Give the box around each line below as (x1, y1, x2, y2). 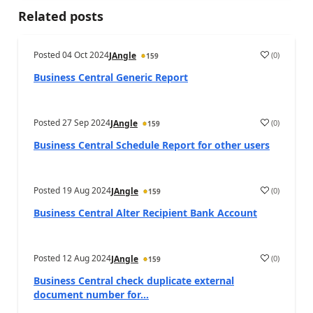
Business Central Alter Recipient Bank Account (34, 206, 257, 219)
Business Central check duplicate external (34, 274, 234, 287)
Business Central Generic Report (34, 71, 188, 84)
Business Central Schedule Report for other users (34, 138, 270, 152)
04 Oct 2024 (62, 49, 109, 61)
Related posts (18, 8, 103, 24)
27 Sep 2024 (62, 117, 110, 129)
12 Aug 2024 (62, 252, 111, 264)
